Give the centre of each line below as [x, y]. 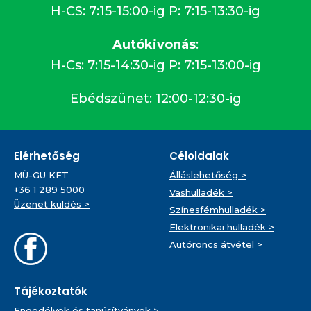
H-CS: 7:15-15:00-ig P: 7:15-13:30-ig [155, 11]
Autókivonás [154, 44]
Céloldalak [199, 155]
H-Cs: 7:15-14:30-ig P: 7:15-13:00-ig [155, 65]
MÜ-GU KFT [41, 175]
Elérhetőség [47, 155]
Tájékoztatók [51, 291]
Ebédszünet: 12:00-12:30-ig [155, 98]
